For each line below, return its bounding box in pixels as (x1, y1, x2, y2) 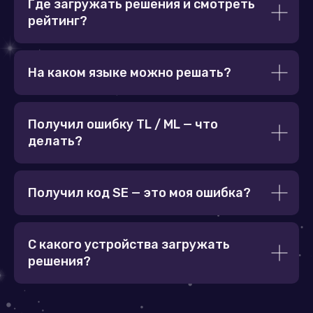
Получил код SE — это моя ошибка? (28, 185, 251, 201)
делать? (28, 133, 82, 149)
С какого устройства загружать (28, 237, 230, 252)
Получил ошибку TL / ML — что (28, 117, 218, 132)
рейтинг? (28, 13, 87, 29)
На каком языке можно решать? (28, 65, 231, 80)
